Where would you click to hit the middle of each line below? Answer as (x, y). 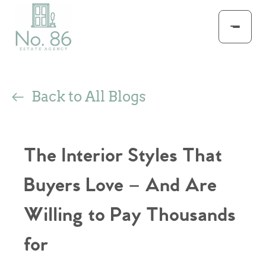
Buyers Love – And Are (120, 186)
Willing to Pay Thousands (130, 216)
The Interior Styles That (123, 156)
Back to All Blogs (89, 96)
